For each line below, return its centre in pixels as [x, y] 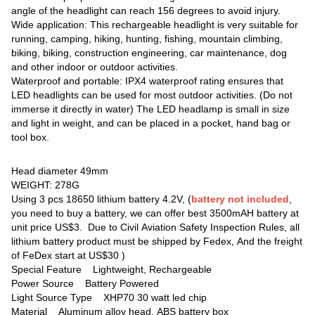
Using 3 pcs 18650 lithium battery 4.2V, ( [102, 199]
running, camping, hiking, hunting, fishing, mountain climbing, [147, 39]
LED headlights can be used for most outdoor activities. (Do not [152, 95]
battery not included [240, 199]
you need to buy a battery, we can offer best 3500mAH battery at [155, 213]
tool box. [31, 137]
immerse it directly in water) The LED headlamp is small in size [151, 109]
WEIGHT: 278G [46, 185]
